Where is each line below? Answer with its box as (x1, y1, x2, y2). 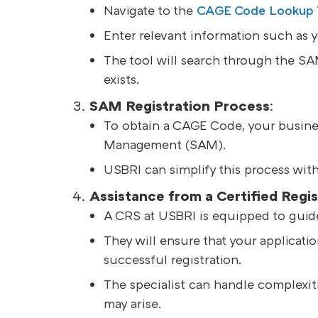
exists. (104, 71, 139, 87)
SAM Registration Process (89, 97, 270, 114)
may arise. (104, 295, 161, 312)
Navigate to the (104, 2, 197, 18)
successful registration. (104, 251, 241, 268)
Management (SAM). (104, 136, 226, 153)
